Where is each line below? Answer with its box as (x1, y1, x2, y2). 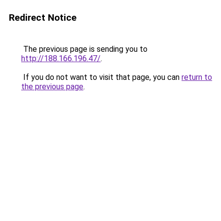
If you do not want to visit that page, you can (21, 73, 182, 82)
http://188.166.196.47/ (21, 54, 101, 63)
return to (182, 73, 212, 82)
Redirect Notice (9, 12, 76, 23)
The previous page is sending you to (21, 44, 147, 54)
